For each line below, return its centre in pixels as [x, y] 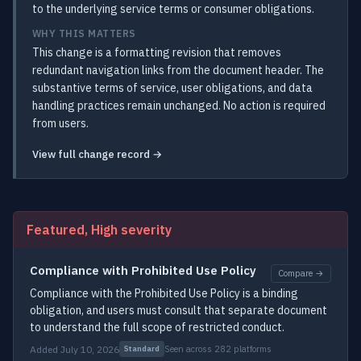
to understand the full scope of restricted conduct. [157, 327]
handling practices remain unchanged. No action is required [179, 106]
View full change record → [97, 154]
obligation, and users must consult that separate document [178, 310]
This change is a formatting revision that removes [157, 52]
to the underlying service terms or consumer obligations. [173, 9]
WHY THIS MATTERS [84, 33]
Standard [142, 349]
